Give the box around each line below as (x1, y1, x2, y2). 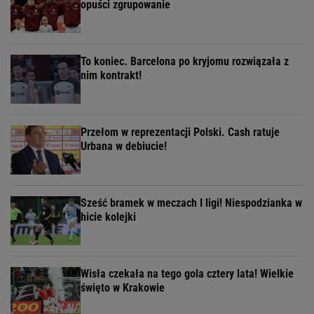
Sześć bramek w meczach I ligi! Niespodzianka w (81, 196, 302, 210)
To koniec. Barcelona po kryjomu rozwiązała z (81, 55, 289, 69)
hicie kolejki (81, 210, 136, 224)
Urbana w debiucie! (81, 139, 167, 153)
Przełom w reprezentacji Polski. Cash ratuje (81, 125, 280, 139)
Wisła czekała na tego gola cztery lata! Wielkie (81, 267, 294, 281)
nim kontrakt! (81, 69, 142, 83)
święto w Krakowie (81, 281, 165, 295)
